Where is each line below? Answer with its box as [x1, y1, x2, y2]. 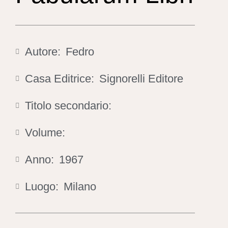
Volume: [25, 126, 65, 139]
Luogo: [25, 180, 59, 193]
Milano [64, 180, 96, 193]
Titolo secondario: [25, 99, 111, 112]
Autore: [25, 45, 61, 58]
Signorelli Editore [99, 72, 183, 85]
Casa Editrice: [25, 72, 94, 85]
